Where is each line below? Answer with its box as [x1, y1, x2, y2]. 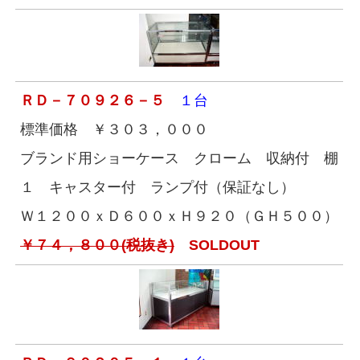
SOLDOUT [174, 237, 260, 253]
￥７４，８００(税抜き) [20, 237, 174, 253]
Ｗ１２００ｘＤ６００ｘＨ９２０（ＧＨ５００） [20, 208, 338, 224]
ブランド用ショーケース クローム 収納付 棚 [20, 150, 338, 166]
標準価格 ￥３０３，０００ [20, 121, 208, 137]
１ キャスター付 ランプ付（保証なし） [20, 179, 295, 195]
